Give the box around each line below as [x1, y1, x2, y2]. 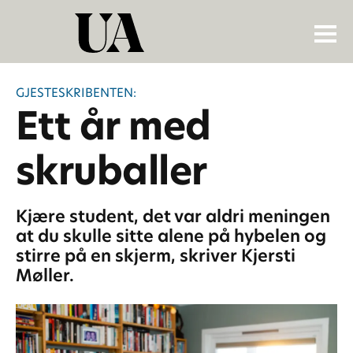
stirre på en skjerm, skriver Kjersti [15, 244, 295, 268]
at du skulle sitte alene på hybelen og [15, 225, 326, 248]
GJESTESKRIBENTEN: [15, 84, 136, 101]
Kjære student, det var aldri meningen [15, 205, 330, 229]
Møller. [15, 264, 74, 288]
